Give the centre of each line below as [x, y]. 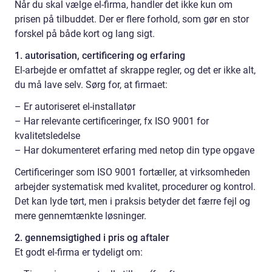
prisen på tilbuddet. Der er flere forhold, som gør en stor [132, 19]
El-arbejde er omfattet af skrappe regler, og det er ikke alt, [135, 70]
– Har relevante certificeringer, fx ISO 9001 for [112, 121]
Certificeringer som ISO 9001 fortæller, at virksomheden [132, 172]
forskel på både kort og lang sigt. [85, 33]
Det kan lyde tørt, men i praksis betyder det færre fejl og [132, 201]
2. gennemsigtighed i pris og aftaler [92, 237]
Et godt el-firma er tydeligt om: [79, 252]
